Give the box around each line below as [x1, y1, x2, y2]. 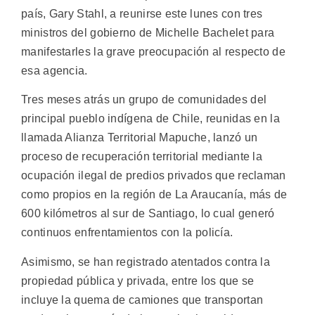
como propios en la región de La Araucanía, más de [21, 188, 288, 201]
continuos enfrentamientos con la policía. [21, 226, 233, 239]
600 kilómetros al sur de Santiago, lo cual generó [21, 207, 275, 220]
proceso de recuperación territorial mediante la [21, 150, 263, 163]
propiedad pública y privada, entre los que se [21, 274, 255, 287]
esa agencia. [21, 65, 88, 77]
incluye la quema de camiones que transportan [21, 293, 264, 306]
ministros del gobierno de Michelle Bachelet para [21, 27, 275, 39]
